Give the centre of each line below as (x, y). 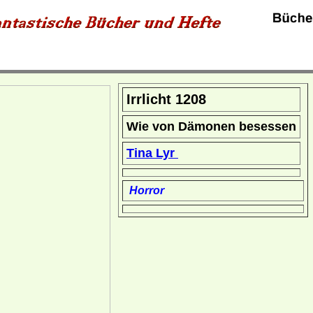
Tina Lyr (152, 153)
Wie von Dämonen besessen (211, 126)
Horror (145, 190)
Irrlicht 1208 (166, 99)
